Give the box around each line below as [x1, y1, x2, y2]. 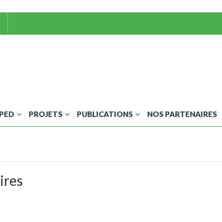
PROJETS [29, 110, 62, 119]
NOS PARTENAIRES [147, 110, 217, 119]
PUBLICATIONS [77, 110, 133, 119]
